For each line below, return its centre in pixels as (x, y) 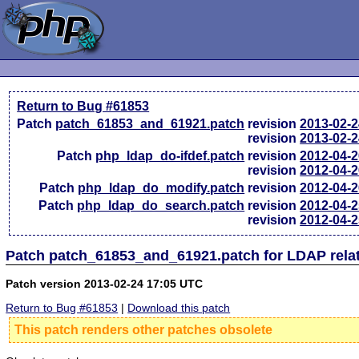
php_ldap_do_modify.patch (161, 188)
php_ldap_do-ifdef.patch (170, 156)
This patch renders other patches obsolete (144, 330)
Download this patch (179, 308)
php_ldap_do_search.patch (161, 206)
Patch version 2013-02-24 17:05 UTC (105, 283)
